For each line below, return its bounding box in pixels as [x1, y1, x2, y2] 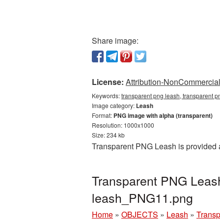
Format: [92, 111, 113, 119]
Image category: [92, 101, 136, 110]
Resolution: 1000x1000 [92, 121, 154, 129]
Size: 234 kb [92, 131, 125, 139]
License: [92, 76, 124, 87]
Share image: [92, 35, 138, 46]
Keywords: [92, 91, 121, 100]
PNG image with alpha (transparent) [113, 111, 213, 120]
